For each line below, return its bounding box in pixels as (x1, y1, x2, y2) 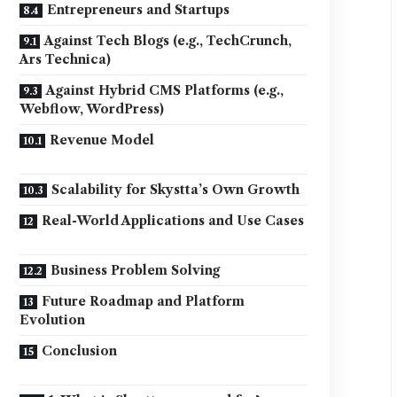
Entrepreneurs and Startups (47, 2, 230, 18)
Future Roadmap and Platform (42, 293, 245, 309)
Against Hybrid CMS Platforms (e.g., (46, 82, 284, 98)
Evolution (19, 312, 86, 328)
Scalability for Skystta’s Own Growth (51, 182, 300, 198)
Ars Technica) (19, 51, 112, 67)
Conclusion (42, 343, 118, 359)
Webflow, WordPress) (19, 101, 165, 117)
